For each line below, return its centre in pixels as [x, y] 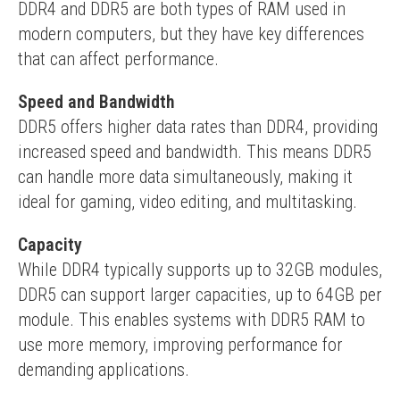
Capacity [50, 245]
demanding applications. [104, 370]
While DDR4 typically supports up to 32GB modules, [200, 270]
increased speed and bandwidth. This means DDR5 [195, 152]
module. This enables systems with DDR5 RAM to [192, 320]
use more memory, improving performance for [180, 345]
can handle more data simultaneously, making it [185, 177]
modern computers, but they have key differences [191, 34]
